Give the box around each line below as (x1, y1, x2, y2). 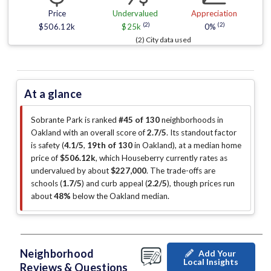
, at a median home (175, 140, 241, 151)
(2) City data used (135, 35, 191, 45)
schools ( (31, 178, 62, 189)
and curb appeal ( (84, 178, 148, 189)
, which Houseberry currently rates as (96, 153, 227, 163)
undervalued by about (31, 166, 111, 176)
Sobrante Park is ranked (31, 115, 119, 125)
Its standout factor (170, 128, 237, 138)
